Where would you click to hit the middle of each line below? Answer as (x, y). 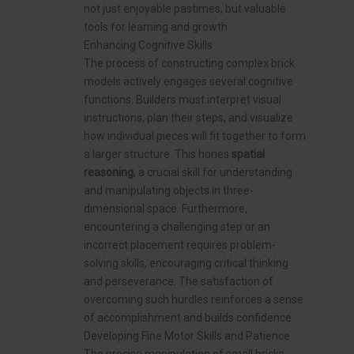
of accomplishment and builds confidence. (189, 318)
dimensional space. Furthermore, (166, 209)
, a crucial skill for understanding (213, 173)
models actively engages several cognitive (188, 82)
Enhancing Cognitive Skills (148, 45)
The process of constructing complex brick (189, 64)
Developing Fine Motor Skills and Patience (187, 336)
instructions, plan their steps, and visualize (188, 118)
